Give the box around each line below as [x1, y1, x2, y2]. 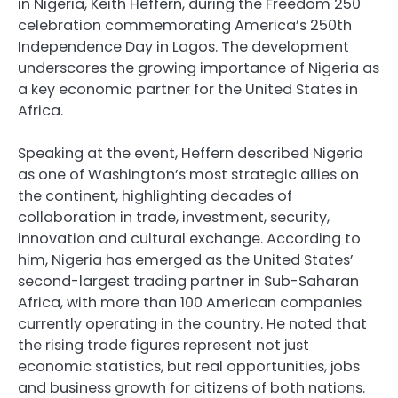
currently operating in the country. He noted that [18, 314, 367, 335]
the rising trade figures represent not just [18, 335, 309, 356]
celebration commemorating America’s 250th [18, 15, 352, 36]
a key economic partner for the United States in [18, 79, 358, 100]
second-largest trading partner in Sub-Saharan [18, 271, 359, 292]
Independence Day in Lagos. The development [18, 36, 349, 58]
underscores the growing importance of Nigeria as [18, 58, 379, 79]
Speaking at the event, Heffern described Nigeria [18, 143, 363, 164]
